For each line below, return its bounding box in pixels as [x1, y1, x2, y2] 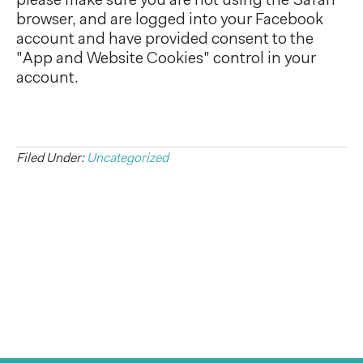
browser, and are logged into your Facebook [16, 12, 323, 29]
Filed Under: [16, 152, 87, 166]
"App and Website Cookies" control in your [16, 51, 316, 68]
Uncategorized [87, 152, 169, 166]
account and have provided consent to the [16, 32, 314, 49]
